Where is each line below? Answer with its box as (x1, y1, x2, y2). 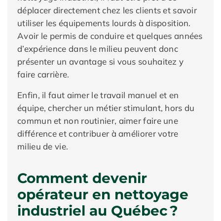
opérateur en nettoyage (17, 186, 188, 203)
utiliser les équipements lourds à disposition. (17, 18, 191, 28)
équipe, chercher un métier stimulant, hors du (17, 103, 195, 113)
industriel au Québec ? (17, 202, 178, 219)
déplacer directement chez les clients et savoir (17, 5, 197, 15)
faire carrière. (17, 69, 70, 79)
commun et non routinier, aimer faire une (17, 115, 178, 126)
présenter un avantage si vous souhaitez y (17, 56, 184, 67)
